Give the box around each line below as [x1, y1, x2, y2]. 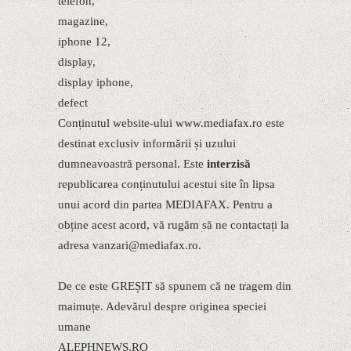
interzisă [207, 157, 251, 170]
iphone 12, [58, 34, 110, 48]
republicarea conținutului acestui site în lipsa [58, 177, 275, 190]
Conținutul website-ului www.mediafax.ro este [58, 116, 284, 129]
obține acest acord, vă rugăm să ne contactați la [58, 218, 289, 231]
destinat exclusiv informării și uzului [58, 136, 236, 150]
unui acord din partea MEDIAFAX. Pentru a [58, 197, 273, 211]
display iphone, [58, 75, 133, 89]
